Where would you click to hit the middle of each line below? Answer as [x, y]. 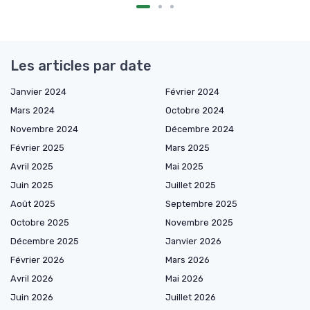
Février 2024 [192, 91]
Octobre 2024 [195, 110]
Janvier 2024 [38, 91]
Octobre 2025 [40, 222]
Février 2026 [37, 259]
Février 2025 [37, 147]
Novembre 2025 [199, 222]
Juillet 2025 [191, 185]
